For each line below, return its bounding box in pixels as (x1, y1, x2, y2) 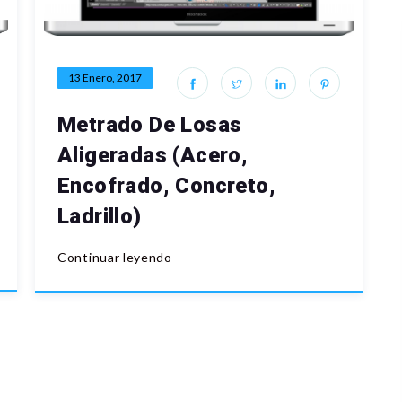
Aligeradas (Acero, (57, 142, 249, 168)
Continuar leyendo (57, 249, 172, 265)
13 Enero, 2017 (68, 70, 142, 84)
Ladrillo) (57, 203, 142, 229)
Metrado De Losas (57, 111, 242, 137)
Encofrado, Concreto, (57, 172, 275, 198)
